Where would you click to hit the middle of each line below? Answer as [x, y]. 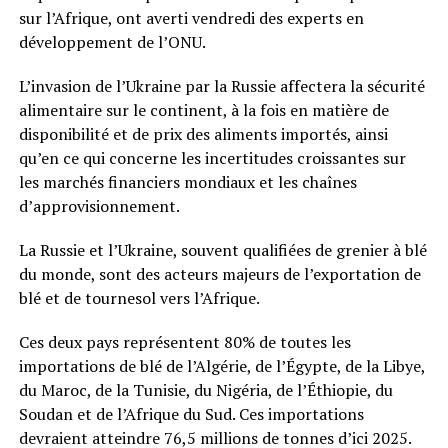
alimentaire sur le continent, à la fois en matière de [203, 110]
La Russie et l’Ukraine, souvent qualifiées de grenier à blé [222, 250]
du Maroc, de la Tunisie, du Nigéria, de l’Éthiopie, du [205, 390]
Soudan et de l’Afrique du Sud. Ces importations [191, 414]
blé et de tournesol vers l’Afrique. [139, 298]
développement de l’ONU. [112, 42]
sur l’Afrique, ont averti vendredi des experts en [191, 18]
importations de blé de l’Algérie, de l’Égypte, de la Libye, [221, 366]
